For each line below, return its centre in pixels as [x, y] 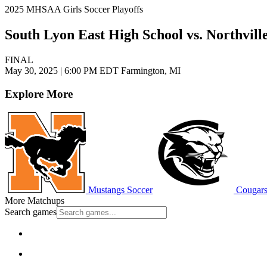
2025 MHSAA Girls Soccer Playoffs [74, 10]
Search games [31, 212]
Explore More [39, 94]
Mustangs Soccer [119, 190]
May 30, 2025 [32, 71]
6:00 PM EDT [91, 71]
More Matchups [35, 200]
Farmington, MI [150, 71]
